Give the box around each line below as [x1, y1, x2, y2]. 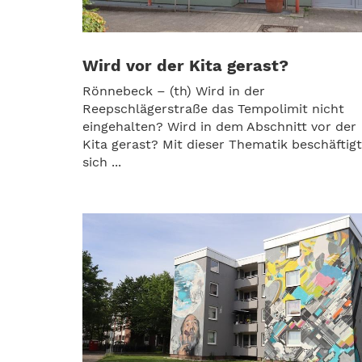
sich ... [82, 154, 121, 170]
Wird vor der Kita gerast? [82, 56, 288, 76]
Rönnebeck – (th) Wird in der [82, 83, 265, 99]
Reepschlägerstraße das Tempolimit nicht [82, 101, 344, 117]
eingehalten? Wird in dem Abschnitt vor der [82, 119, 356, 135]
